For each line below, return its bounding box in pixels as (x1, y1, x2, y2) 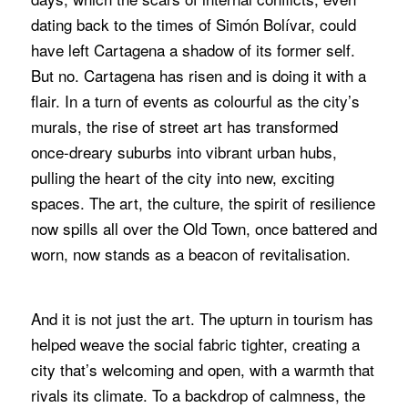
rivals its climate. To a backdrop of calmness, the (30, 382, 365, 406)
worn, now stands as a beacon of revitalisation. (30, 242, 351, 266)
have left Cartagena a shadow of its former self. (30, 38, 355, 62)
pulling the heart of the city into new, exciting (30, 166, 334, 189)
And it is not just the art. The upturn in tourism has (30, 306, 373, 330)
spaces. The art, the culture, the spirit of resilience (30, 191, 375, 215)
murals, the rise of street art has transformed (30, 115, 338, 138)
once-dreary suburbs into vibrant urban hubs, (30, 140, 337, 164)
